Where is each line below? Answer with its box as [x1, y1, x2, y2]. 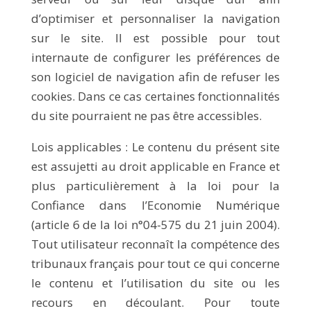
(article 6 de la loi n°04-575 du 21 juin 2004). [31, 217, 280, 233]
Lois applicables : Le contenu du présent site [31, 139, 280, 155]
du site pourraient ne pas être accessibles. [31, 108, 262, 124]
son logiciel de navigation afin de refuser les [31, 69, 280, 85]
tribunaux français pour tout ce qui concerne [31, 255, 280, 271]
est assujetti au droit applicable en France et [31, 158, 280, 174]
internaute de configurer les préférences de [31, 49, 280, 65]
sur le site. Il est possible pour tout [31, 30, 280, 46]
